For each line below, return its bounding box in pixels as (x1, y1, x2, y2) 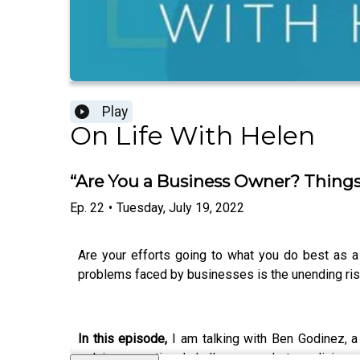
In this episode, (78, 330, 168, 346)
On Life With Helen (70, 120, 315, 152)
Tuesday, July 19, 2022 (117, 199, 244, 215)
